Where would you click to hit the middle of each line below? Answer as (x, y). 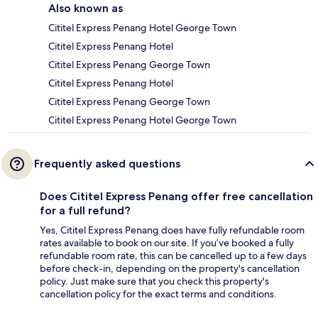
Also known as (86, 9)
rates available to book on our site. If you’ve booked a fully (167, 243)
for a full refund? (85, 211)
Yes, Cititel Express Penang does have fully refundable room (172, 230)
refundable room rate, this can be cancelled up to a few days (173, 256)
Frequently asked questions (107, 164)
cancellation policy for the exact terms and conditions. (158, 294)
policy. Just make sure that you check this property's (154, 281)
